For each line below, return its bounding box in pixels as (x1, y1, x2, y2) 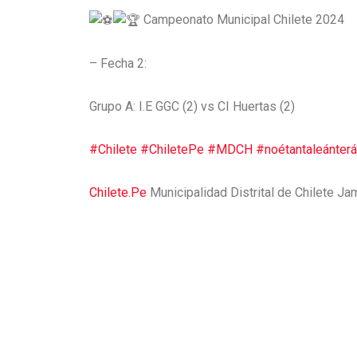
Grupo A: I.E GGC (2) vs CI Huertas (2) (89, 98, 295, 114)
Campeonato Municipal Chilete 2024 (140, 11, 344, 27)
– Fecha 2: (89, 55, 147, 71)
